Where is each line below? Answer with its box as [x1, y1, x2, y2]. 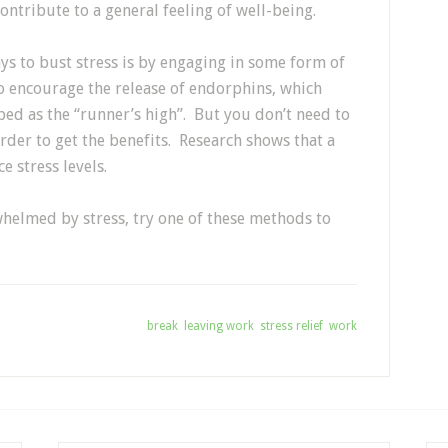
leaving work [184, 318, 254, 333]
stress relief [260, 318, 323, 333]
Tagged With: [72, 318, 147, 333]
